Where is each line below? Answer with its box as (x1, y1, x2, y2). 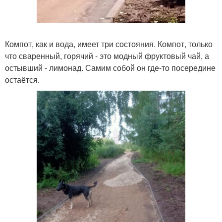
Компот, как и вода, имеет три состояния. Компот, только (5, 38, 213, 50)
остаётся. (5, 73, 40, 85)
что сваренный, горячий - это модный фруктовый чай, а (5, 50, 209, 61)
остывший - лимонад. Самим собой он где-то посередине (5, 61, 216, 73)
